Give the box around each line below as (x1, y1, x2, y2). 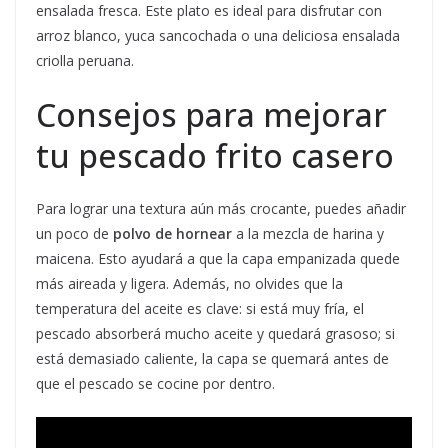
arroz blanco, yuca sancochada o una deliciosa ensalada (36, 26, 400, 46)
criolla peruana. (36, 51, 134, 71)
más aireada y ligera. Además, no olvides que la (36, 274, 343, 294)
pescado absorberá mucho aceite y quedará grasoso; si (36, 324, 395, 344)
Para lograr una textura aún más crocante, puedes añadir (36, 199, 406, 219)
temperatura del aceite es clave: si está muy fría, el (36, 299, 364, 319)
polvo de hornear (113, 224, 232, 244)
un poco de (36, 224, 113, 244)
